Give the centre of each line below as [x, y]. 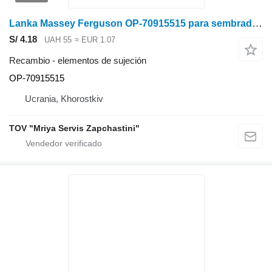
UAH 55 [58, 40]
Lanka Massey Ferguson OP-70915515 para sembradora [257, 24]
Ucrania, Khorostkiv [64, 98]
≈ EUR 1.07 [95, 40]
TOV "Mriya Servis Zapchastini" [74, 128]
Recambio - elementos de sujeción [78, 60]
